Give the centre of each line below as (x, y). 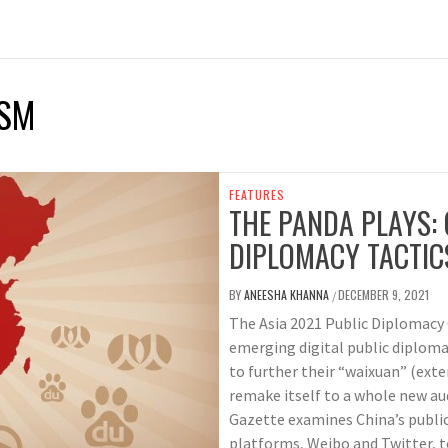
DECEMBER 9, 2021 (383, 295)
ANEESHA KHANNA (288, 295)
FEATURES (257, 195)
